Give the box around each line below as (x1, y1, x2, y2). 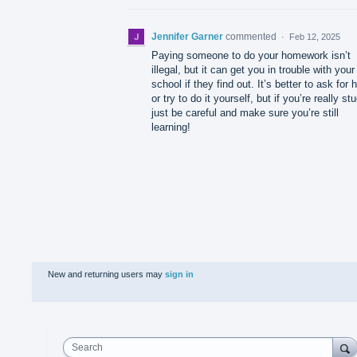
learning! (151, 120, 190, 133)
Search (72, 341, 103, 353)
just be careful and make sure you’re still (151, 106, 339, 119)
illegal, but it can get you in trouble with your (151, 63, 355, 76)
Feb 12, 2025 (289, 31, 340, 41)
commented (226, 30, 279, 42)
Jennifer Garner (151, 30, 223, 42)
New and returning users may (48, 269, 165, 279)
